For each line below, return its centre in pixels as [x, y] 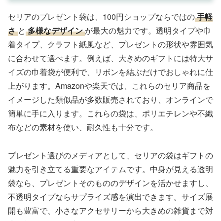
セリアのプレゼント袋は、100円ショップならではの [101, 16]
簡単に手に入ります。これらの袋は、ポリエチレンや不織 [110, 113]
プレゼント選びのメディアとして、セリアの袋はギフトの [110, 155]
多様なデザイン [55, 30]
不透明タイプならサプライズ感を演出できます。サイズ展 [110, 196]
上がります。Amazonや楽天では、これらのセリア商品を [109, 85]
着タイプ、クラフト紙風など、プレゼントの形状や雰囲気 [110, 44]
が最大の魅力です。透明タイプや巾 [148, 30]
